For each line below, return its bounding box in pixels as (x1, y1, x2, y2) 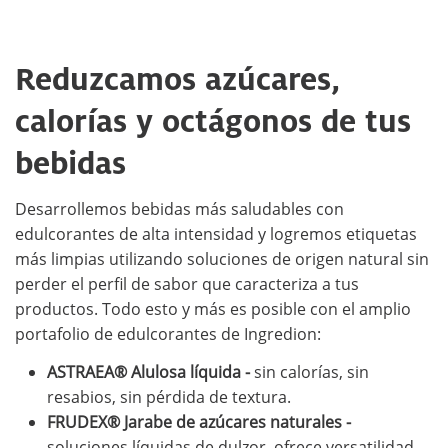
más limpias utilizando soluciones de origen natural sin (15, 248, 429, 271)
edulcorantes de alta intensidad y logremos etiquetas (15, 223, 417, 246)
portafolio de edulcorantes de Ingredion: (15, 323, 321, 346)
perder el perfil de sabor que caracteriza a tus (15, 273, 359, 296)
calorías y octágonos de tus (15, 100, 411, 142)
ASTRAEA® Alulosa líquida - (47, 361, 250, 383)
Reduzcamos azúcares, (15, 58, 340, 100)
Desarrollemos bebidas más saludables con (15, 198, 344, 221)
